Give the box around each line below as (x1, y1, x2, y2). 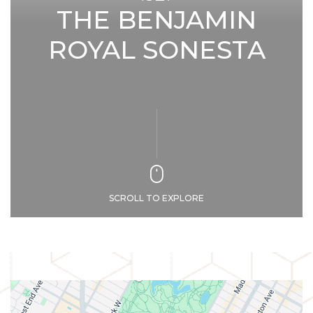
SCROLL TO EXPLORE (109, 193, 204, 203)
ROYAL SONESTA (48, 34, 265, 65)
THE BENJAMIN (57, 4, 256, 35)
